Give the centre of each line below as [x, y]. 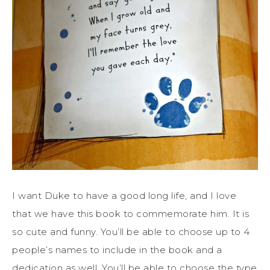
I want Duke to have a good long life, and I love [124, 196]
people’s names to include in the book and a [117, 250]
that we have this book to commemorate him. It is [130, 214]
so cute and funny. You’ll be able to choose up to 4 [131, 232]
